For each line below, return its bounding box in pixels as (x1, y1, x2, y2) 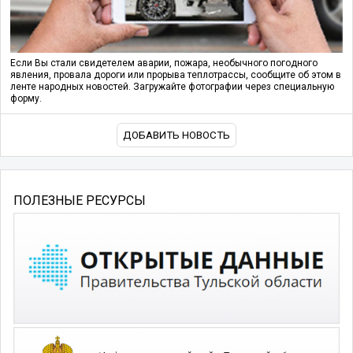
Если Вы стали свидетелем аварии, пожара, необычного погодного (10, 57, 318, 69)
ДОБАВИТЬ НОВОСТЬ (123, 128, 230, 141)
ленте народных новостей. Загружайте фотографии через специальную (10, 80, 334, 92)
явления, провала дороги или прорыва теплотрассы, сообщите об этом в (10, 69, 341, 80)
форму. (10, 92, 42, 104)
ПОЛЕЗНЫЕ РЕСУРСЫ (13, 192, 146, 208)
